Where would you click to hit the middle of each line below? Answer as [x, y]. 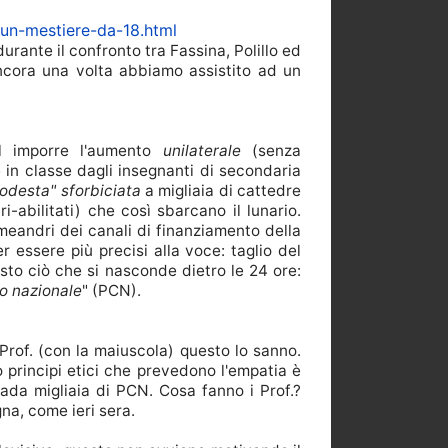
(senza [277, 151]
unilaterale [207, 151]
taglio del [266, 251]
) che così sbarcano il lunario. [188, 211]
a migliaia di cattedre [221, 191]
